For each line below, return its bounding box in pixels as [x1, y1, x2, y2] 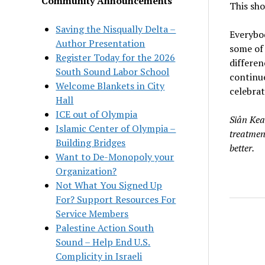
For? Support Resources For [56, 192, 176, 206]
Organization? [56, 164, 117, 177]
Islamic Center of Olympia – [56, 121, 176, 135]
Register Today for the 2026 [56, 50, 176, 64]
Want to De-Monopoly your [56, 150, 174, 163]
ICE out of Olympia [56, 107, 138, 121]
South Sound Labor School [56, 64, 170, 78]
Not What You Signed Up [56, 178, 163, 192]
